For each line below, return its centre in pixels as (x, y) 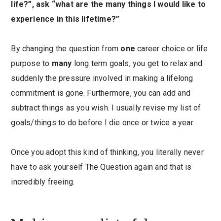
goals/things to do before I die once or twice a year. (103, 123)
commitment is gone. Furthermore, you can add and (101, 93)
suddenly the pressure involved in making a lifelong (102, 78)
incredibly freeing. (43, 182)
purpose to (31, 64)
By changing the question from (66, 49)
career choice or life (172, 49)
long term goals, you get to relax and (137, 64)
